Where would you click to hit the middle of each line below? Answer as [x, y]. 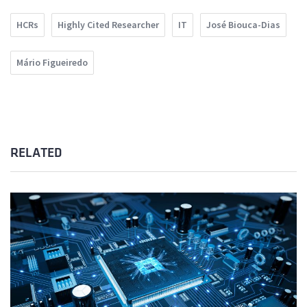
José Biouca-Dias [243, 25]
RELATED [36, 153]
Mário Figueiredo [52, 63]
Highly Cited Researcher [108, 25]
